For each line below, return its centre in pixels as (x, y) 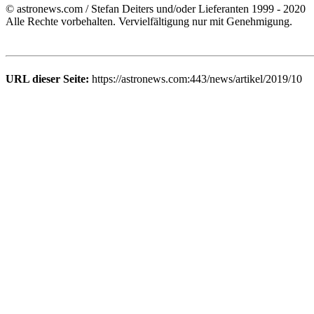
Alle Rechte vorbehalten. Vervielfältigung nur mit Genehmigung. (149, 21)
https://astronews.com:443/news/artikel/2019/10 (196, 79)
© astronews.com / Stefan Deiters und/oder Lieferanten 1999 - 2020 (156, 9)
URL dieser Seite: (47, 79)
